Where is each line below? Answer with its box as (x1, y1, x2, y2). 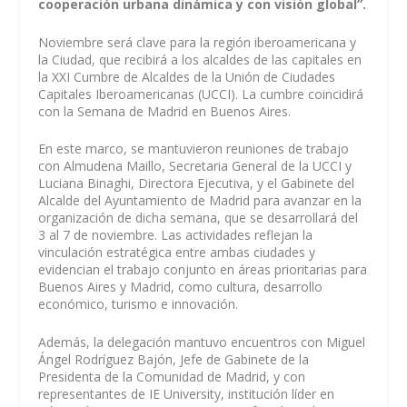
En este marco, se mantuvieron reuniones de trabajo (38, 140, 350, 158)
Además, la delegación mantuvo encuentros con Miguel (38, 333, 366, 351)
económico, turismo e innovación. (38, 295, 239, 313)
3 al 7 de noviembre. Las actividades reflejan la (38, 226, 313, 244)
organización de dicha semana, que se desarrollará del (38, 209, 359, 227)
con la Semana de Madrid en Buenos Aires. (38, 102, 292, 120)
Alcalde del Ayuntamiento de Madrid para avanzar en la (38, 192, 362, 210)
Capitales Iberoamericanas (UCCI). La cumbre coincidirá (38, 84, 364, 103)
